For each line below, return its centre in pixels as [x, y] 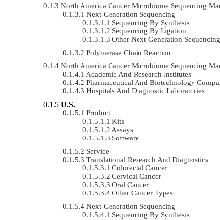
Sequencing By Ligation [149, 31]
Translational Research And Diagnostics [147, 159]
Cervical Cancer [137, 176]
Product [98, 113]
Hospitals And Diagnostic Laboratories [146, 91]
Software [125, 138]
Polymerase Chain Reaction [129, 52]
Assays [122, 129]
